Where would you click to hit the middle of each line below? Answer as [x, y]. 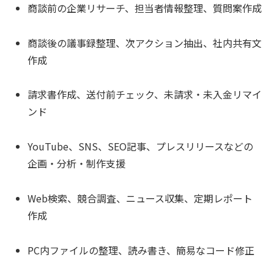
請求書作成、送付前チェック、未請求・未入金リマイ [145, 94]
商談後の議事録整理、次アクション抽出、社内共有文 [145, 43]
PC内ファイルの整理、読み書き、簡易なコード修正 [141, 250]
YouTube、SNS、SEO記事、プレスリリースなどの [141, 146]
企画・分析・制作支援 [77, 164]
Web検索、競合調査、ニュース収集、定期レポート [140, 198]
